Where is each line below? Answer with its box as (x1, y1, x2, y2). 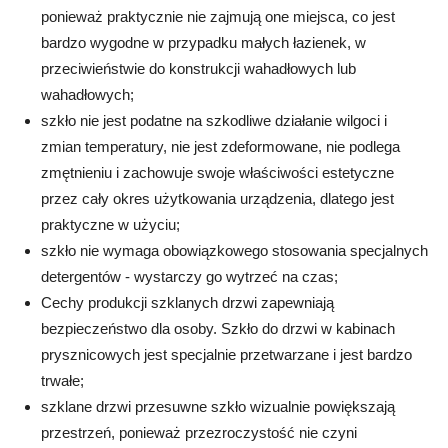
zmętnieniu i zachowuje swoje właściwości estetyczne (41, 164, 394, 182)
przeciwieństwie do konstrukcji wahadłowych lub (41, 60, 356, 78)
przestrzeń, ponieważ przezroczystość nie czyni (41, 424, 357, 442)
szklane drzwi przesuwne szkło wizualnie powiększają (41, 398, 395, 416)
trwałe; (41, 372, 84, 390)
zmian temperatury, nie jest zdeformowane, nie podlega (41, 138, 400, 156)
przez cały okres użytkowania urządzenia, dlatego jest (41, 190, 394, 208)
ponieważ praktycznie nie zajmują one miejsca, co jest (41, 8, 395, 26)
